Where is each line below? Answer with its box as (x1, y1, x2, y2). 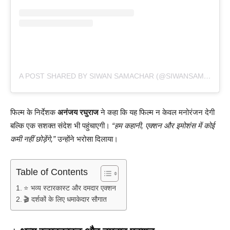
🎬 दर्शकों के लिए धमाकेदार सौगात (23, 196, 107, 204)
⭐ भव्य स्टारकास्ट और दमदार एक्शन (23, 184, 116, 193)
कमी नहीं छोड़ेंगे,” (10, 135, 55, 144)
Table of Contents (16, 167, 88, 178)
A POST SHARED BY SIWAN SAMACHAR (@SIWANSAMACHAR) (204, 72, 211, 81)
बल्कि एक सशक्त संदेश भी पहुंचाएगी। (10, 121, 112, 130)
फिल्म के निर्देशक (10, 108, 57, 117)
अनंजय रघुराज (57, 108, 99, 117)
